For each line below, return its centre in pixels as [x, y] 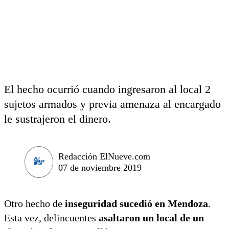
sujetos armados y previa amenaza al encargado [112, 104]
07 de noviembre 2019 [100, 167]
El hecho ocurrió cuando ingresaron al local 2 [107, 89]
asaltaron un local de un [150, 217]
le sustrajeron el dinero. [58, 119]
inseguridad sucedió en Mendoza [135, 203]
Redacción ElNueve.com [104, 156]
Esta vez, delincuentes [50, 217]
